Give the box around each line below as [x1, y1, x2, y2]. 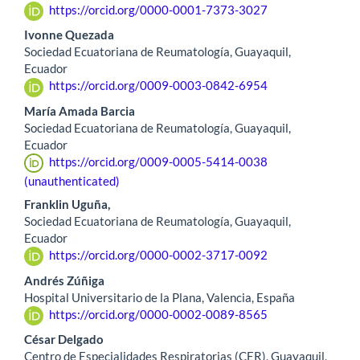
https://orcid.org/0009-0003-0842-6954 [48, 78, 268, 93]
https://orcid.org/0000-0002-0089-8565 [48, 306, 268, 321]
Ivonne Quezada [24, 27, 114, 43]
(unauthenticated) [24, 174, 120, 189]
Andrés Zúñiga [24, 272, 104, 288]
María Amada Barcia [24, 104, 135, 119]
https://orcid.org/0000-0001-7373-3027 [48, 2, 268, 17]
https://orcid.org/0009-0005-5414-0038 [48, 154, 268, 170]
